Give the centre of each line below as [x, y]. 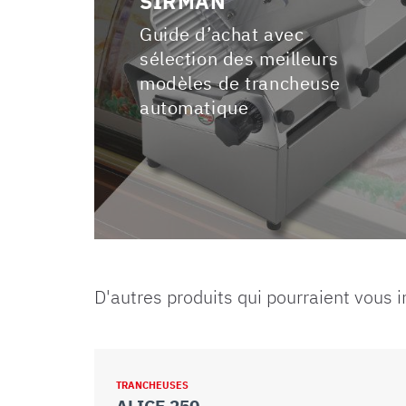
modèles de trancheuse [240, 82]
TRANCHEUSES [152, 385]
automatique [194, 107]
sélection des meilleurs [239, 58]
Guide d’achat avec [222, 34]
